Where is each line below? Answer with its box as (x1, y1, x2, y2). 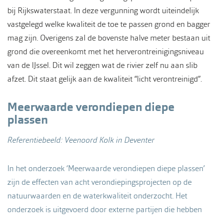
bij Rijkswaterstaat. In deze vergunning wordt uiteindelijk (7, 5, 199, 16)
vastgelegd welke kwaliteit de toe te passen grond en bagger (7, 19, 210, 29)
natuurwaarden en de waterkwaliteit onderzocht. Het (7, 190, 187, 201)
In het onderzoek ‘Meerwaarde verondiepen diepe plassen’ (7, 163, 205, 174)
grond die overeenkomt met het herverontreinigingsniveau (7, 46, 204, 57)
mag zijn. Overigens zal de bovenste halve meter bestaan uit (7, 32, 210, 43)
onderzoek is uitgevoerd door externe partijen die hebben (7, 204, 202, 215)
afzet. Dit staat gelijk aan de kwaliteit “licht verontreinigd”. (7, 73, 202, 84)
